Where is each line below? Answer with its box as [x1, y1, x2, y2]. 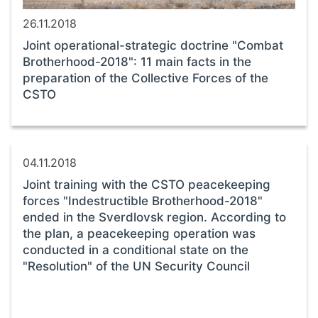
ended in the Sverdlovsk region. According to [23, 209, 286, 224]
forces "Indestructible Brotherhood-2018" [23, 193, 263, 208]
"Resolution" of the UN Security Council [23, 258, 250, 273]
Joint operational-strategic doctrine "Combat [23, 38, 283, 53]
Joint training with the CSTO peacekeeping [23, 177, 270, 192]
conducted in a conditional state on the [23, 242, 248, 257]
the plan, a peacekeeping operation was [23, 226, 256, 241]
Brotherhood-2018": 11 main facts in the [23, 54, 251, 69]
